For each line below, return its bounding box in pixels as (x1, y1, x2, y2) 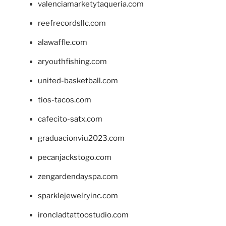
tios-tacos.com (38, 95, 91, 105)
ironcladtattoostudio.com (38, 210, 129, 220)
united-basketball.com (38, 76, 118, 86)
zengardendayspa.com (38, 172, 118, 182)
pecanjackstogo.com (38, 153, 111, 162)
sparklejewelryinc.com (38, 191, 118, 201)
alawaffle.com (38, 38, 87, 47)
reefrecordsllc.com (38, 19, 106, 28)
